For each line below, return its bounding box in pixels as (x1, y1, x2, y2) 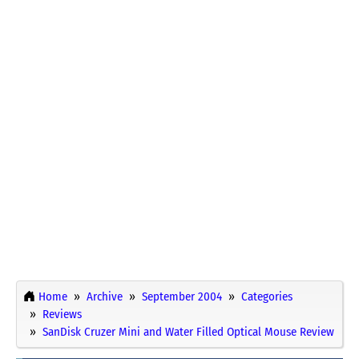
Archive (87, 288, 123, 304)
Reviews (42, 306, 82, 321)
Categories (241, 288, 292, 304)
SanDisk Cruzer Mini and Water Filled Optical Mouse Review (42, 324, 334, 339)
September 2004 (142, 288, 222, 304)
